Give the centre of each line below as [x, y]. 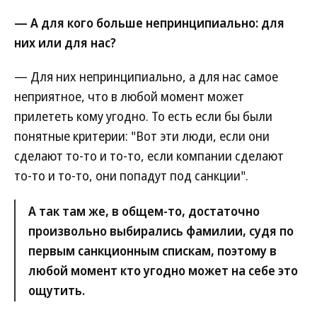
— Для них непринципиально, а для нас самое [146, 76]
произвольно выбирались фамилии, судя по [161, 231]
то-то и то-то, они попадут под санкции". [131, 175]
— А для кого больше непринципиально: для [149, 23]
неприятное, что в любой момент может [129, 96]
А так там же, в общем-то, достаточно [144, 211]
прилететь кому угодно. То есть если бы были [143, 116]
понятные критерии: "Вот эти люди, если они [142, 136]
